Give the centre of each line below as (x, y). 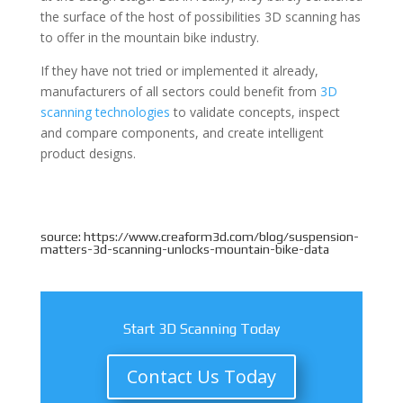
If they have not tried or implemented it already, (179, 71)
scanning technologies (105, 112)
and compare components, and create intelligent (182, 133)
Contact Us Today (201, 377)
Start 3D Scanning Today (201, 329)
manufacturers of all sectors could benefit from (180, 92)
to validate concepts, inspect (255, 112)
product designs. (88, 154)
